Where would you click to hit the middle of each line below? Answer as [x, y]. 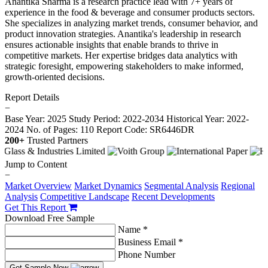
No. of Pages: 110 [60, 129]
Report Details [32, 97]
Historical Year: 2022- [208, 118]
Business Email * [150, 242]
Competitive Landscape [85, 196]
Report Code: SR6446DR [145, 129]
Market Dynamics [108, 185]
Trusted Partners [57, 140]
